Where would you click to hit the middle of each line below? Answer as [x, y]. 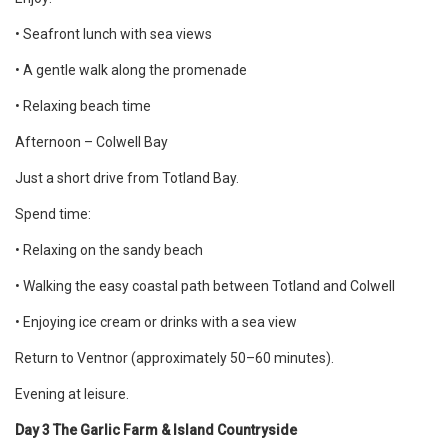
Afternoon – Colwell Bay [91, 142]
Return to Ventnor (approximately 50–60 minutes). [174, 358]
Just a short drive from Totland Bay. [127, 178]
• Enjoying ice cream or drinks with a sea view [156, 322]
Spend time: [53, 214]
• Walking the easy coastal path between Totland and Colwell [205, 286]
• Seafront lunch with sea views [113, 34]
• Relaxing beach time [83, 106]
